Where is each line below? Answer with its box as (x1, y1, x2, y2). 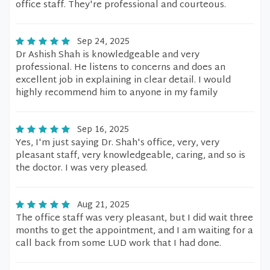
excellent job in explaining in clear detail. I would (16, 72, 231, 89)
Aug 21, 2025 (77, 198, 130, 213)
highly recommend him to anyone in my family (16, 85, 218, 101)
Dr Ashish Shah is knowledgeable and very (16, 47, 199, 63)
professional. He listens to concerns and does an (16, 60, 225, 76)
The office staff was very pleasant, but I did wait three (16, 210, 253, 227)
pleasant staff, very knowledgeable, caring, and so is (16, 148, 245, 164)
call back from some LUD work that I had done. (16, 236, 221, 252)
